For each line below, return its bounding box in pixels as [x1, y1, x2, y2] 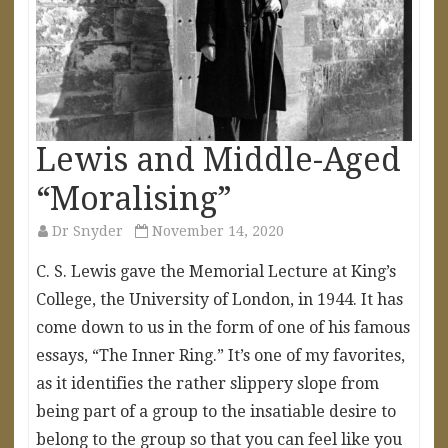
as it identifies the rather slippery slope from [36, 373, 379, 393]
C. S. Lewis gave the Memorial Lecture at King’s [36, 261, 396, 281]
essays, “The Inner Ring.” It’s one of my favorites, [36, 345, 405, 365]
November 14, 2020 [152, 222, 284, 239]
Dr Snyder [52, 222, 123, 239]
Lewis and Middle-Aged [36, 140, 401, 179]
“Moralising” [36, 179, 232, 218]
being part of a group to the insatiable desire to [36, 401, 396, 421]
